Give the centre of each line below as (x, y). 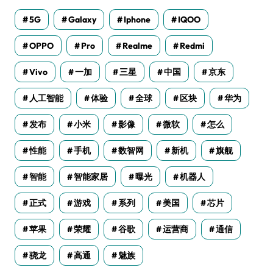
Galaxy (82, 20)
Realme (137, 46)
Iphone (137, 20)
